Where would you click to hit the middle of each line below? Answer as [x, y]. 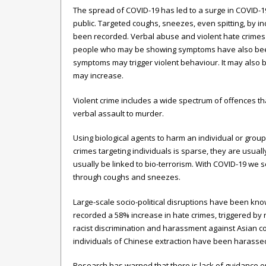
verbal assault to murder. [118, 113]
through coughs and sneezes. [127, 177]
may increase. [98, 75]
